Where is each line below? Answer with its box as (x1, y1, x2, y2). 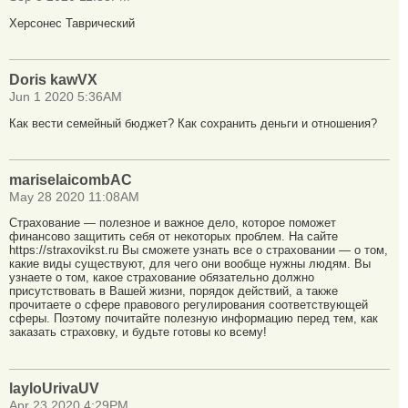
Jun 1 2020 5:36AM (9, 90, 122, 104)
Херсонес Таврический (9, 16, 135, 31)
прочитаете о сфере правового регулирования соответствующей (9, 298, 368, 312)
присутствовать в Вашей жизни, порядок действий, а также (9, 284, 338, 299)
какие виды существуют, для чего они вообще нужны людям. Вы (9, 257, 371, 271)
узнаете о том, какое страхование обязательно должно (9, 270, 314, 285)
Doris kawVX (9, 72, 97, 87)
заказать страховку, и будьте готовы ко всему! (9, 325, 267, 340)
